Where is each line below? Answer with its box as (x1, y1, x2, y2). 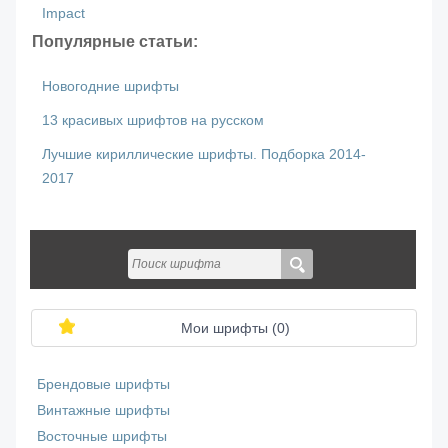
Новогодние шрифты (42, 78, 180, 94)
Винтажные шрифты (37, 403, 171, 419)
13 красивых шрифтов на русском (42, 112, 265, 128)
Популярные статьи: (32, 32, 199, 50)
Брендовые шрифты (37, 377, 171, 393)
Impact (42, 5, 86, 21)
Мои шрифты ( (180, 320, 277, 336)
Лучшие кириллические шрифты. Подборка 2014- (42, 146, 367, 162)
